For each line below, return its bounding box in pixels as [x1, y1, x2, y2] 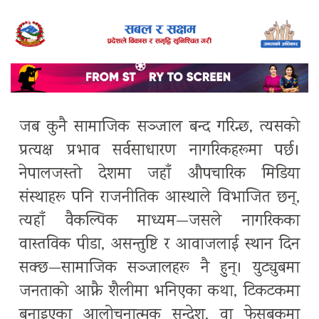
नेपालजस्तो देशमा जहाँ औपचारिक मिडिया [19, 162, 300, 187]
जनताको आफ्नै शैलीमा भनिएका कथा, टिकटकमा [19, 280, 300, 304]
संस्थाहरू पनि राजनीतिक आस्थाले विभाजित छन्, [19, 186, 300, 210]
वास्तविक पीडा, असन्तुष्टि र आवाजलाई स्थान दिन [19, 233, 300, 257]
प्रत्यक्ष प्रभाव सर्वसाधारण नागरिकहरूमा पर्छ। [19, 139, 300, 163]
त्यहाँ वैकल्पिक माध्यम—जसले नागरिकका [19, 209, 300, 234]
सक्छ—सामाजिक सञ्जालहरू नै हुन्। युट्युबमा [19, 256, 300, 281]
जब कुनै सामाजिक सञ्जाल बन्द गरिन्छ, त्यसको [19, 115, 300, 140]
